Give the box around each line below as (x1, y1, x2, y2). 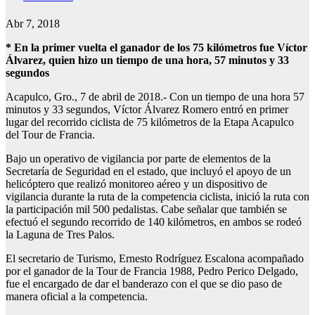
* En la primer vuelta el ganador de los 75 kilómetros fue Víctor (6, 41, 307, 54)
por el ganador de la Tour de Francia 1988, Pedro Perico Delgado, (6, 265, 298, 278)
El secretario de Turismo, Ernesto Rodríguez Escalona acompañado (6, 252, 304, 265)
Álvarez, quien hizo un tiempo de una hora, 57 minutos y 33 (6, 54, 289, 67)
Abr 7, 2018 (6, 18, 60, 30)
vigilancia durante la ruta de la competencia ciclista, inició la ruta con (6, 191, 309, 203)
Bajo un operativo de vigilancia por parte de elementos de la (6, 153, 271, 165)
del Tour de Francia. (6, 129, 95, 141)
